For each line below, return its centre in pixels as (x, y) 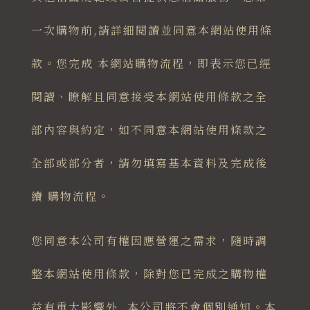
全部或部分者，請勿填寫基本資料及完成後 (149, 163)
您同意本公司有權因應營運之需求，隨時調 (149, 241)
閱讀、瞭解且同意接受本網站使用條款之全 (149, 97)
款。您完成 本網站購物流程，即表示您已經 (151, 64)
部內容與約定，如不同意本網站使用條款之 (149, 130)
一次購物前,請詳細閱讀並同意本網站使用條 (152, 30)
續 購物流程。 (70, 197)
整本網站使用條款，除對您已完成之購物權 (149, 274)
